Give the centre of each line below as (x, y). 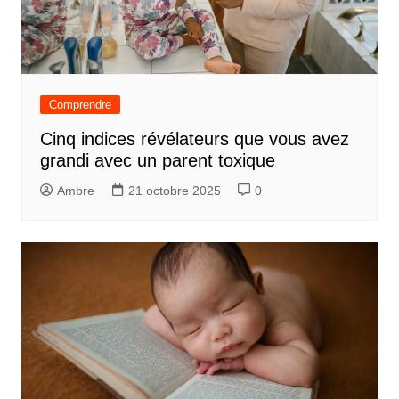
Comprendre (80, 104)
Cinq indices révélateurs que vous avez (194, 138)
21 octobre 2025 (174, 190)
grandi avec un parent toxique (157, 160)
